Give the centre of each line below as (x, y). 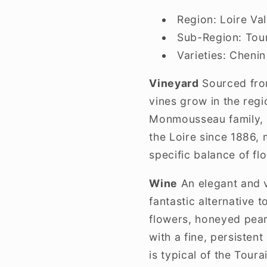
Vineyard (174, 83)
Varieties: (201, 55)
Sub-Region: (209, 37)
